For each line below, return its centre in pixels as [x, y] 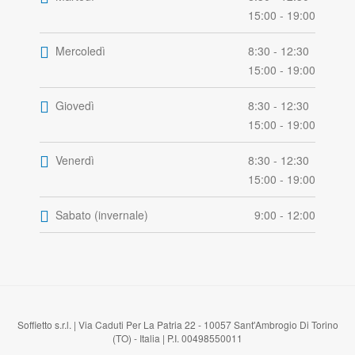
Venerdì [75, 160]
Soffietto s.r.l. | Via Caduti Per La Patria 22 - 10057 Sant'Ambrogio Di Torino [177, 325]
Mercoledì [80, 51]
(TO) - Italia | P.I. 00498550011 [177, 338]
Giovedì [75, 106]
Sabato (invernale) [102, 215]
